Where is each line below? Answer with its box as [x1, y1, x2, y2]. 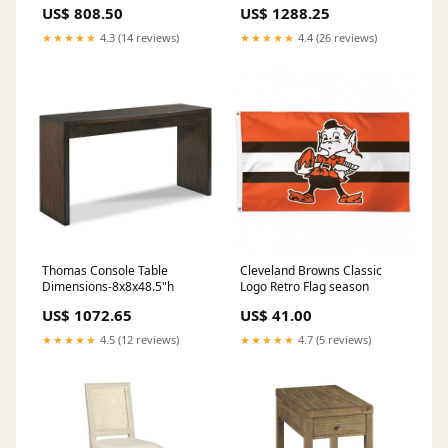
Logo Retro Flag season [240, 277, 369, 295]
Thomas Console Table [42, 261, 168, 279]
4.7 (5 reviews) [295, 331, 371, 347]
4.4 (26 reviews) [295, 29, 377, 45]
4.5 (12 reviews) [97, 331, 179, 347]
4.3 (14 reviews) [97, 29, 179, 45]
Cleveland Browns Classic [240, 261, 382, 279]
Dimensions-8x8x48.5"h [42, 277, 174, 295]
